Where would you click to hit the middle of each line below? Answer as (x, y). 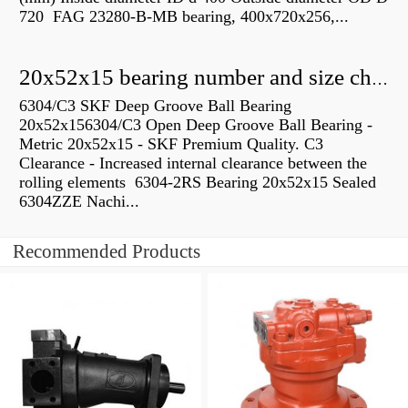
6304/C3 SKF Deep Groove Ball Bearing (155, 106)
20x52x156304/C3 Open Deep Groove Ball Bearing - (196, 125)
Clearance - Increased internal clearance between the (193, 163)
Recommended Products (107, 252)
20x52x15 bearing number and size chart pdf (380, 80)
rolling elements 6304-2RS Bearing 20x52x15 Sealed (198, 183)
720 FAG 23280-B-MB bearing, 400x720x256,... (184, 17)
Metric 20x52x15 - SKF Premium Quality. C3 (171, 144)
